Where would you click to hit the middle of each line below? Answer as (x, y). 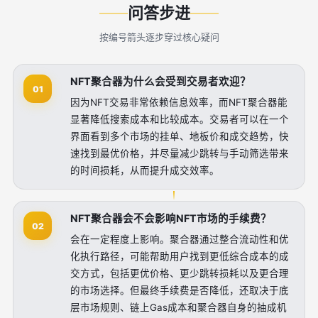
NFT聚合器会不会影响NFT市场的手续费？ (171, 219)
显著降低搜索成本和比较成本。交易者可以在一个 (180, 119)
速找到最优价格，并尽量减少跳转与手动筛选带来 (180, 153)
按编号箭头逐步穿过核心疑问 (159, 37)
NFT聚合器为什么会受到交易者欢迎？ (160, 82)
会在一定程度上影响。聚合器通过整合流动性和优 (180, 239)
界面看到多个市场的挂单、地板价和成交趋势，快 (180, 136)
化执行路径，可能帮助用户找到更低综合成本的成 (180, 256)
